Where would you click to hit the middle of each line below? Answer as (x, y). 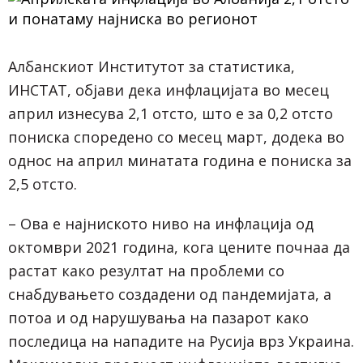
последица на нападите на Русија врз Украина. (181, 341)
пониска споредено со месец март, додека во (176, 137)
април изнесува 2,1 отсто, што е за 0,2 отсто (171, 113)
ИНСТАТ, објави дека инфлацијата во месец (169, 90)
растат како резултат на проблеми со (146, 270)
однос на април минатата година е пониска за (180, 160)
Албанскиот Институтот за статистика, (152, 66)
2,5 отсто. (43, 184)
